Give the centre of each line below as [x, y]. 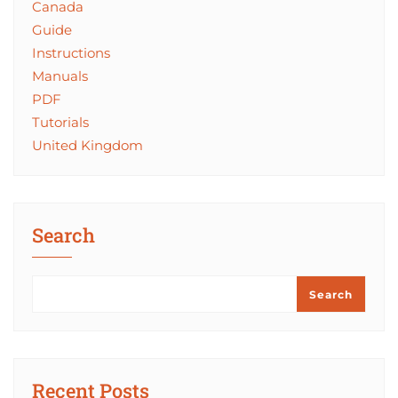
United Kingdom [88, 145]
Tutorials [60, 122]
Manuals [60, 76]
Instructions [71, 52]
